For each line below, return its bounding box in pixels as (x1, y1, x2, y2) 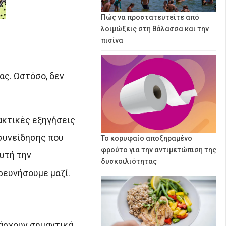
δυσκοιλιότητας (101, 157, 157, 166)
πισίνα (101, 36, 123, 44)
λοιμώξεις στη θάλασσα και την (101, 24, 209, 33)
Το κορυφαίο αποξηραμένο (101, 134, 192, 143)
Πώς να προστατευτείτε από (101, 13, 199, 21)
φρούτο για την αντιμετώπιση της (101, 146, 216, 154)
